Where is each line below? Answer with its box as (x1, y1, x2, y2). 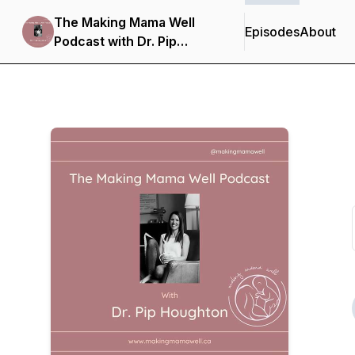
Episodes (245, 24, 300, 40)
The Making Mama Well (54, 14, 195, 30)
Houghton (54, 52, 116, 68)
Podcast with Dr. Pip (54, 33, 177, 49)
